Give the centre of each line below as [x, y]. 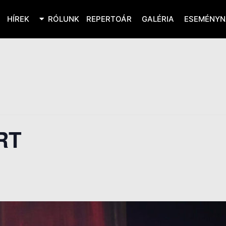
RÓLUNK [64, 19]
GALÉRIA [158, 19]
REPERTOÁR [109, 19]
